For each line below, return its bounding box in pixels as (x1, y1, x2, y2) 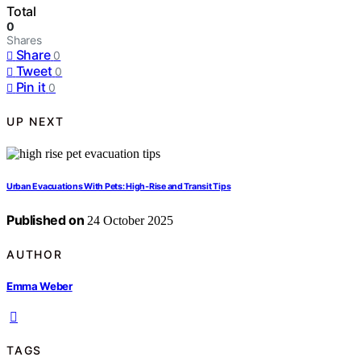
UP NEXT (6, 114, 64, 128)
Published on (6, 212, 85, 229)
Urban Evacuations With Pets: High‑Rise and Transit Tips (6, 181, 231, 193)
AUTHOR (6, 247, 63, 261)
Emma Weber (6, 279, 73, 293)
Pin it (15, 79, 46, 96)
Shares (6, 33, 42, 48)
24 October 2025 (84, 214, 174, 228)
